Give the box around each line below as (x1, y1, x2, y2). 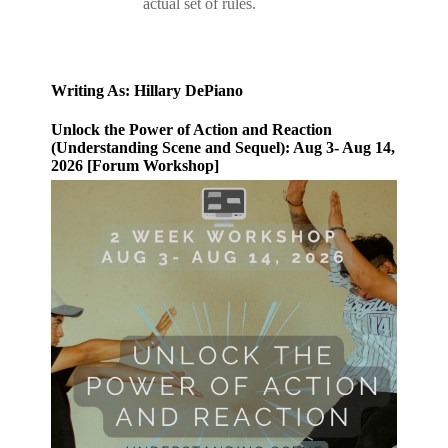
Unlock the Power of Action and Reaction (51, 121, 333, 139)
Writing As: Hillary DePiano (51, 81, 244, 99)
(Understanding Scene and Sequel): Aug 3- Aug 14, (51, 139, 396, 157)
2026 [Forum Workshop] (51, 157, 220, 175)
